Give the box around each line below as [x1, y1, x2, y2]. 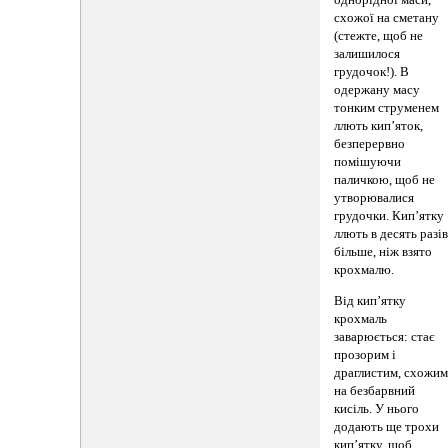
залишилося [334, 47, 401, 62]
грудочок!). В [334, 65, 410, 80]
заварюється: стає [334, 329, 436, 344]
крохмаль [334, 311, 388, 326]
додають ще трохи [334, 419, 440, 434]
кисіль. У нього [334, 401, 420, 416]
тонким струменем [334, 101, 440, 116]
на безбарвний [334, 383, 416, 398]
